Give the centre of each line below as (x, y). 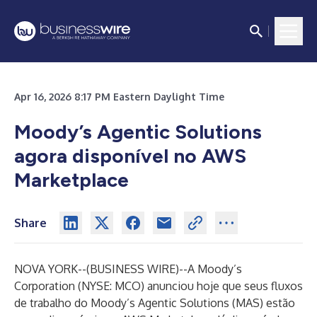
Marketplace (71, 180)
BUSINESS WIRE (133, 269)
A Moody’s (215, 269)
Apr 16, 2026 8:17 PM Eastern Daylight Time (119, 97)
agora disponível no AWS (130, 156)
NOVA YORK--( (52, 269)
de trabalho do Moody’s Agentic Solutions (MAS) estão (155, 303)
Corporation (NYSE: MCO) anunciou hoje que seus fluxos (158, 286)
